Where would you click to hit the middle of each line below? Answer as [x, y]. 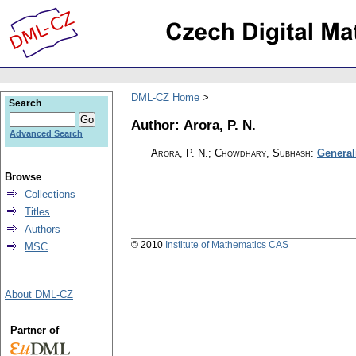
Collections [50, 194]
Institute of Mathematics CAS [227, 245]
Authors [43, 229]
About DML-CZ [39, 294]
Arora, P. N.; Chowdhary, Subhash [231, 153]
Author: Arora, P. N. [193, 124]
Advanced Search [46, 133]
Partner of [34, 330]
